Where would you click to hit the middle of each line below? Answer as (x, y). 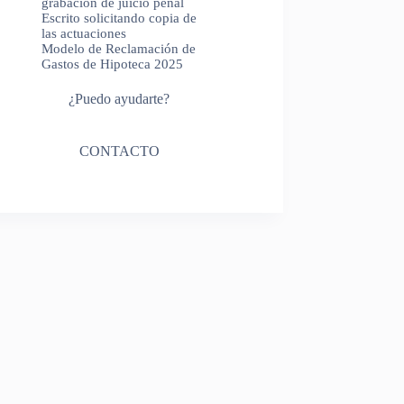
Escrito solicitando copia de (119, 18)
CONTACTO (119, 151)
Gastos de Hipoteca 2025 (112, 64)
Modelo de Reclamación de (118, 48)
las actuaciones (83, 33)
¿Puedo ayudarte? (119, 98)
